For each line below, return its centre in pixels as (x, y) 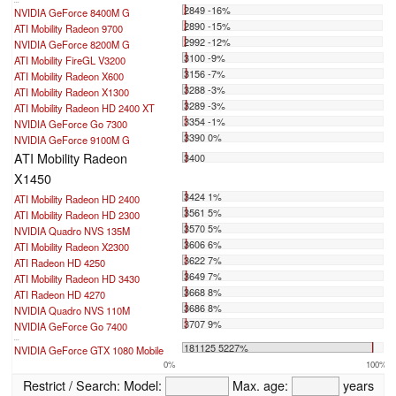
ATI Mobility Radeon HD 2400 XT (84, 108)
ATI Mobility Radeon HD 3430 (77, 279)
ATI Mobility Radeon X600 (69, 76)
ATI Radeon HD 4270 (60, 295)
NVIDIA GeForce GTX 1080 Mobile (89, 350)
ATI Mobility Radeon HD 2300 (77, 215)
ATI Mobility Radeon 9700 (69, 29)
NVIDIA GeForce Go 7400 (71, 327)
